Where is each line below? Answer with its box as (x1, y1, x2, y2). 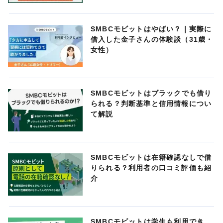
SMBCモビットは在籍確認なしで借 (91, 153, 212, 161)
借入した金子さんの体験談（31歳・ (91, 35, 214, 44)
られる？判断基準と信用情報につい (91, 100, 212, 108)
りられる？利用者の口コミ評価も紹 (91, 163, 212, 172)
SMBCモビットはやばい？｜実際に (91, 25, 212, 33)
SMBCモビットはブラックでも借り (91, 89, 212, 97)
